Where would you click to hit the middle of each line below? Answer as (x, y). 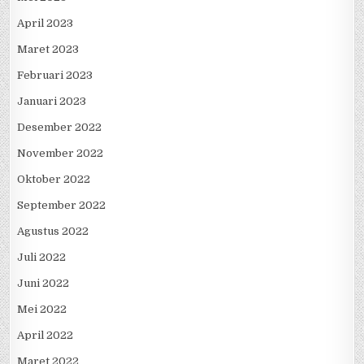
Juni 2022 (43, 284)
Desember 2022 (60, 128)
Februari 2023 (55, 76)
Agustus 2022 (53, 232)
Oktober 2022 (54, 180)
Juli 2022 (42, 258)
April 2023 (45, 24)
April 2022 (45, 336)
